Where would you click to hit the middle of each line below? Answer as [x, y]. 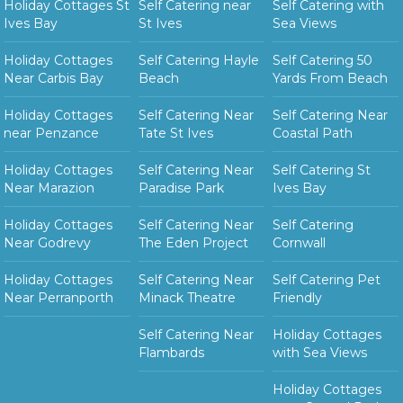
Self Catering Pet [327, 280]
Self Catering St [322, 170]
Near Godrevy [48, 243]
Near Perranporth [59, 298]
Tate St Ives [175, 134]
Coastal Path [313, 134]
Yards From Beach [331, 79]
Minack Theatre [187, 298]
